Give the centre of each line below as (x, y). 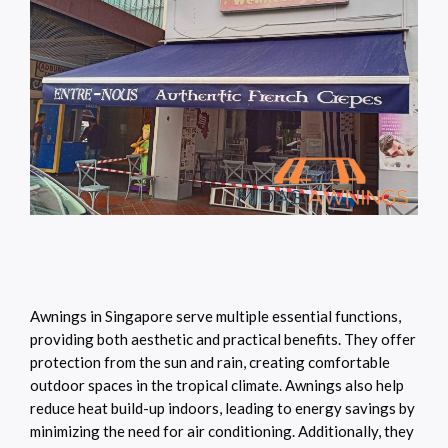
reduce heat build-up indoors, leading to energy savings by (222, 408)
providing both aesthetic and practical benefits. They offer (223, 339)
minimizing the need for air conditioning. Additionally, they (222, 431)
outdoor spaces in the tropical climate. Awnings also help (217, 385)
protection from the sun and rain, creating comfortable (210, 362)
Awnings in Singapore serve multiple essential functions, (215, 316)
